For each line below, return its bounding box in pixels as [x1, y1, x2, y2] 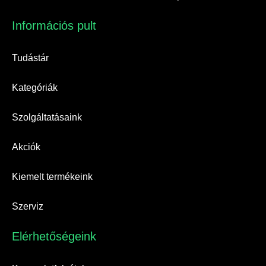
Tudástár [12, 53, 49, 64]
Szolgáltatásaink [12, 112, 82, 123]
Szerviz [12, 201, 43, 212]
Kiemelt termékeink [12, 172, 93, 182]
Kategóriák [12, 83, 58, 93]
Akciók [12, 142, 40, 153]
